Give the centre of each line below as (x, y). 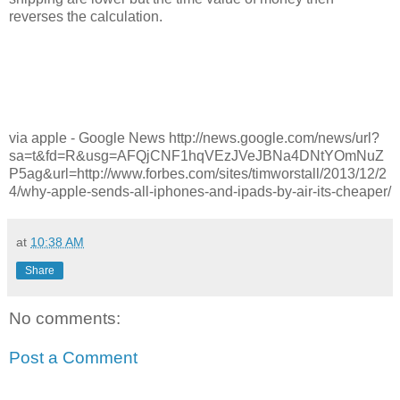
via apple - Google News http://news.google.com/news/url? (194, 138)
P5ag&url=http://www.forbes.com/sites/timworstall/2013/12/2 (198, 174)
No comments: (65, 319)
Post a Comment (73, 357)
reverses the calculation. (86, 17)
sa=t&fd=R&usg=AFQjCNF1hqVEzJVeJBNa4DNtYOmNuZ (196, 156)
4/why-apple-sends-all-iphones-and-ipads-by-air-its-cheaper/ (200, 192)
